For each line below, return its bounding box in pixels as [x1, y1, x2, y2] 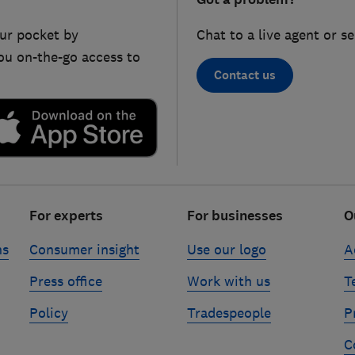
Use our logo [186, 240, 266, 258]
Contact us [214, 67, 276, 84]
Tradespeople [186, 303, 271, 322]
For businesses [186, 206, 283, 225]
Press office [29, 272, 103, 290]
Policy [29, 303, 69, 322]
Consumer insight [29, 240, 140, 258]
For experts [29, 206, 104, 225]
